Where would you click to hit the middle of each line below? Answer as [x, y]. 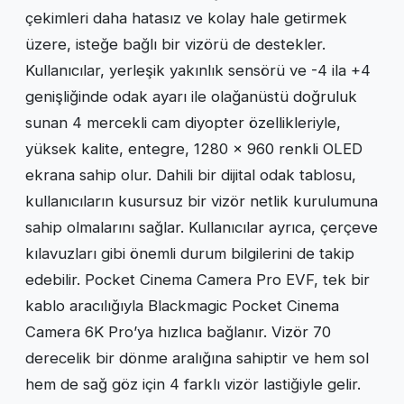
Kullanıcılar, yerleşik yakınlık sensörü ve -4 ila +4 [198, 70]
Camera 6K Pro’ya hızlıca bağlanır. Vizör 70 [178, 331]
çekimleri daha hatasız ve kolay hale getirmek [186, 18]
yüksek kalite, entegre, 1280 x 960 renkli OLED [194, 148]
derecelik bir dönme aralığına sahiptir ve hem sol [197, 358]
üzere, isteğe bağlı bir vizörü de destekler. [175, 44]
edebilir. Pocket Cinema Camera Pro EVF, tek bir [197, 279]
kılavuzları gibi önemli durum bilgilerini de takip [190, 253]
